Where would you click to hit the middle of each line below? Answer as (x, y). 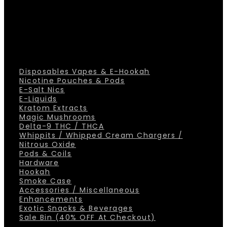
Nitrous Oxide (48, 144)
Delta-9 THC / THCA (62, 126)
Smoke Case (46, 181)
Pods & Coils (46, 153)
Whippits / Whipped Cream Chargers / (101, 135)
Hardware (39, 162)
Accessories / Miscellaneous (80, 190)
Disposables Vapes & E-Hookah (85, 71)
